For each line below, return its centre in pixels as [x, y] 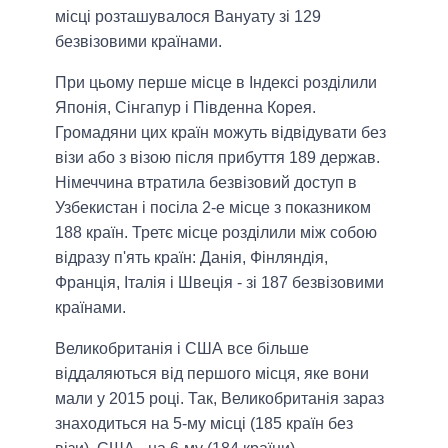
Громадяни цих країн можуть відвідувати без [220, 132]
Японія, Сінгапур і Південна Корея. [185, 107]
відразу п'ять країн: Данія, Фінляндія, [191, 257]
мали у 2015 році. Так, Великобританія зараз [219, 398]
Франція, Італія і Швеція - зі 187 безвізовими [219, 282]
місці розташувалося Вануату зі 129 [188, 16]
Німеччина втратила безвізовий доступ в [206, 182]
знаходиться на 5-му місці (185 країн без [204, 423]
